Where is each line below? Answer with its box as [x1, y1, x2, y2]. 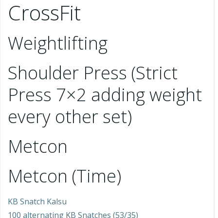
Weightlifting [8, 31, 108, 55]
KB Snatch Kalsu [8, 196, 67, 207]
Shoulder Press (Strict [8, 61, 178, 85]
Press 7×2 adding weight [8, 83, 202, 107]
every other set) [8, 105, 132, 128]
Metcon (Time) [8, 164, 121, 188]
